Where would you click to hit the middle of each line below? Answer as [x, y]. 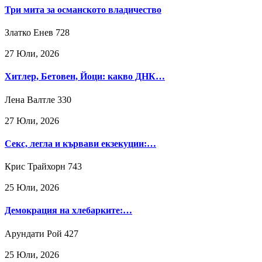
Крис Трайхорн [35, 167]
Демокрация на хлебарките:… [68, 211]
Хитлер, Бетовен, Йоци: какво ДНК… [85, 77]
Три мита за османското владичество [83, 9]
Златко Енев [29, 33]
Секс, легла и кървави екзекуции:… [80, 143]
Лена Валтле [30, 99]
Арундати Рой [33, 233]
